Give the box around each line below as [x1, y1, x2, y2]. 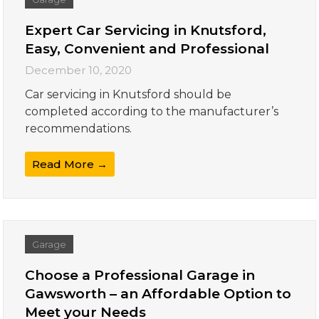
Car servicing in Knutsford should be [25, 88, 232, 102]
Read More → [32, 157, 108, 172]
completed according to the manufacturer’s [25, 105, 279, 119]
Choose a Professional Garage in [25, 267, 256, 284]
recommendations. [25, 122, 132, 136]
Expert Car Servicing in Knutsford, [25, 22, 267, 39]
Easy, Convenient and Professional [25, 41, 270, 58]
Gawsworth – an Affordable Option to [25, 286, 292, 303]
